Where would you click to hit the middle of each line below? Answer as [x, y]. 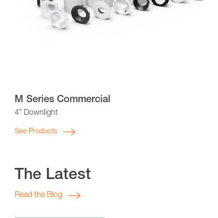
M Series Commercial [63, 100]
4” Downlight [36, 113]
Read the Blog [38, 195]
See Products [36, 131]
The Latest [53, 175]
